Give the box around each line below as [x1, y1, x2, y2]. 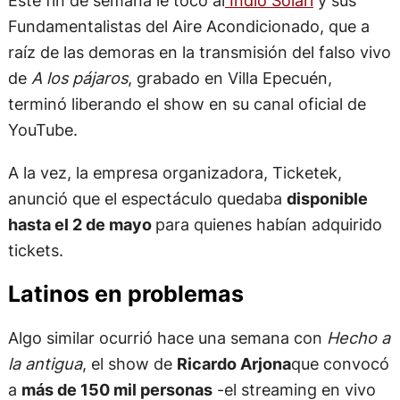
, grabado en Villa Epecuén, [127, 68, 332, 88]
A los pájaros [30, 68, 128, 88]
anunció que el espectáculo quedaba [7, 187, 287, 208]
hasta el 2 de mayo [7, 213, 155, 234]
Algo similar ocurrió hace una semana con [7, 328, 327, 348]
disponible [286, 187, 368, 208]
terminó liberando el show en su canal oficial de [7, 94, 366, 114]
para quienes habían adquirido [154, 213, 382, 234]
